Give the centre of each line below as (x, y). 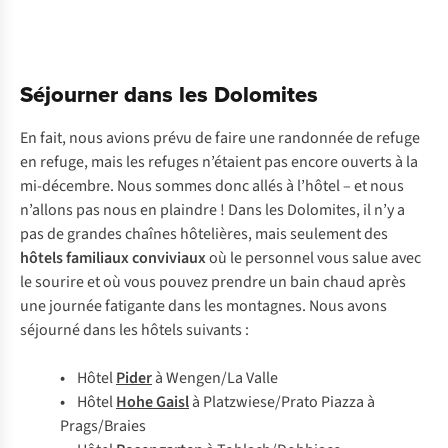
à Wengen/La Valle (215, 378)
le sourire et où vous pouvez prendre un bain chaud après (213, 282)
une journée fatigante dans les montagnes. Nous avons (203, 306)
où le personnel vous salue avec (313, 258)
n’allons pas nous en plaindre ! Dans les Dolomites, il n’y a (212, 210)
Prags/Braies (103, 426)
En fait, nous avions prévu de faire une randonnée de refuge (220, 138)
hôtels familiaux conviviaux (113, 258)
